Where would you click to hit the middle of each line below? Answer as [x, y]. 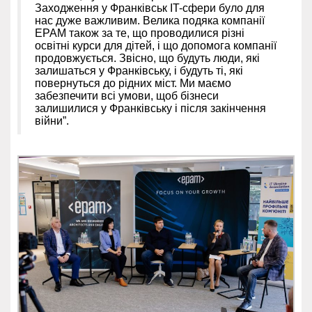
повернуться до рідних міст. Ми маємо [133, 83]
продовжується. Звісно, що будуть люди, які [147, 58]
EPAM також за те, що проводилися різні [140, 33]
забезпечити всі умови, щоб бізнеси [127, 95]
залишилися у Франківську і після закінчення [150, 108]
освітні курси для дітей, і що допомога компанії [156, 45]
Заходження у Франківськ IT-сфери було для [150, 8]
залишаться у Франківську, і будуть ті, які [139, 70]
